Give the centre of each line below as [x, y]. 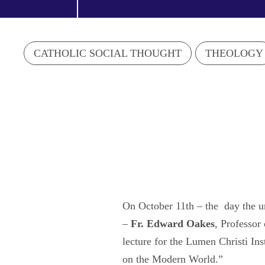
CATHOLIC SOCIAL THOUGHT [108, 53]
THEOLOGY [235, 53]
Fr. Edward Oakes [173, 223]
